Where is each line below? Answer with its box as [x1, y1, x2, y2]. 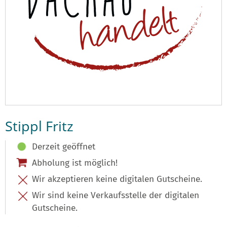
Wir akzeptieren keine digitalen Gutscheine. [32, 173, 202, 184]
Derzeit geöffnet [32, 141, 95, 152]
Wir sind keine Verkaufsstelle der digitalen [32, 190, 199, 201]
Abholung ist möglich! [32, 157, 118, 168]
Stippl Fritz [5, 117, 73, 135]
